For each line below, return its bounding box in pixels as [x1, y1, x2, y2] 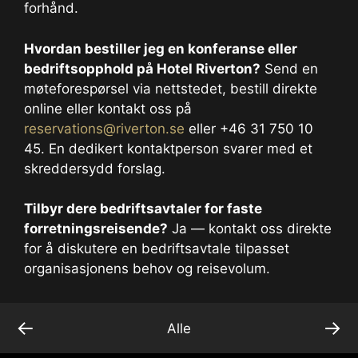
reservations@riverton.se [24, 120, 185, 137]
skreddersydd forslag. [24, 160, 165, 177]
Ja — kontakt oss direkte [168, 221, 332, 237]
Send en [261, 60, 318, 77]
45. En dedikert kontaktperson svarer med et [24, 140, 312, 157]
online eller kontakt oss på [24, 100, 192, 117]
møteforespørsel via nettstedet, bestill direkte [24, 80, 317, 97]
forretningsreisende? [24, 221, 168, 237]
